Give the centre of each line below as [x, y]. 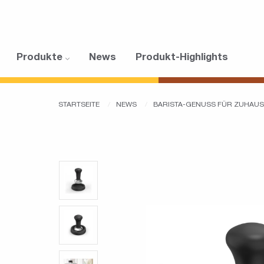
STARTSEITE [80, 105]
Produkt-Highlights [182, 58]
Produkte [41, 58]
